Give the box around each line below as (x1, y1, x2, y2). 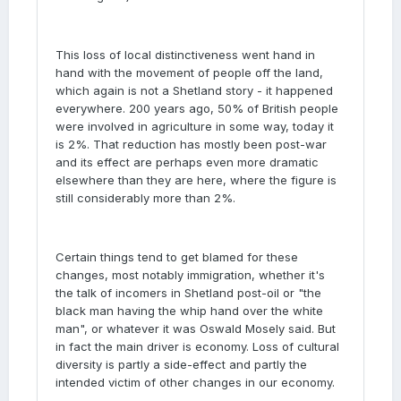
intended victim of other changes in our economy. (55, 375, 335, 389)
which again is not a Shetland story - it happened (55, 83, 333, 98)
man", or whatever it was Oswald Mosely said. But (55, 321, 336, 336)
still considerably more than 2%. (55, 191, 235, 205)
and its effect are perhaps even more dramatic (55, 155, 319, 169)
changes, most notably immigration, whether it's (55, 268, 325, 282)
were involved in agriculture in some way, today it (55, 119, 334, 133)
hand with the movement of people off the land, (55, 65, 323, 80)
